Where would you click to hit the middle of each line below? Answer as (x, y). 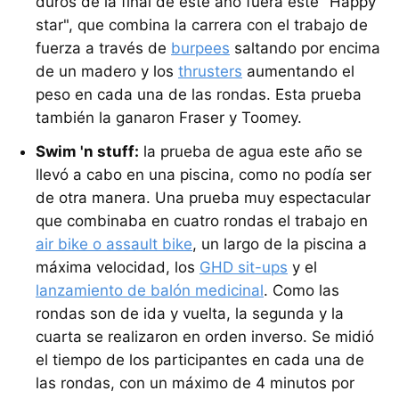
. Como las (301, 291)
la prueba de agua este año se (251, 152)
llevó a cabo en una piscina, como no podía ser (204, 175)
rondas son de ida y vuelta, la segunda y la (190, 314)
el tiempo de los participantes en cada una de (200, 360)
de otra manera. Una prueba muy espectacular (203, 198)
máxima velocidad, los (118, 268)
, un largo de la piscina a (280, 244)
